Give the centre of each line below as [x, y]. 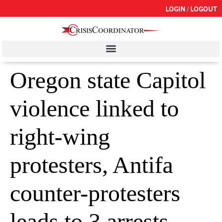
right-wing [60, 136]
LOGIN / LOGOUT [191, 8]
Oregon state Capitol [108, 80]
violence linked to [94, 108]
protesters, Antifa [91, 165]
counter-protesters [95, 193]
